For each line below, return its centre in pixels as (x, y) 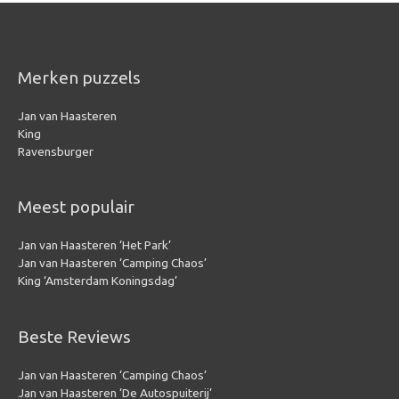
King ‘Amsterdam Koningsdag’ (98, 281)
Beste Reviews (74, 336)
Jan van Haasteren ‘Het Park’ (94, 245)
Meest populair (76, 207)
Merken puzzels (79, 77)
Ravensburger (56, 152)
